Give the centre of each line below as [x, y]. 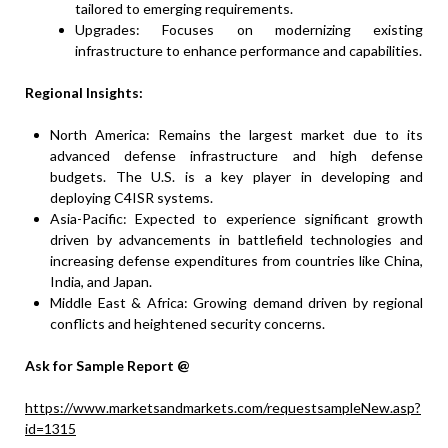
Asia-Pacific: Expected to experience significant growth [236, 218]
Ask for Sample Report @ [107, 365]
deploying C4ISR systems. [131, 197]
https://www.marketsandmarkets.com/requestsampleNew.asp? [223, 407]
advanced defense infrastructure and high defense [236, 155]
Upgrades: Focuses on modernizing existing [249, 29]
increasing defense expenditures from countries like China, [236, 260]
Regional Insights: [84, 92]
